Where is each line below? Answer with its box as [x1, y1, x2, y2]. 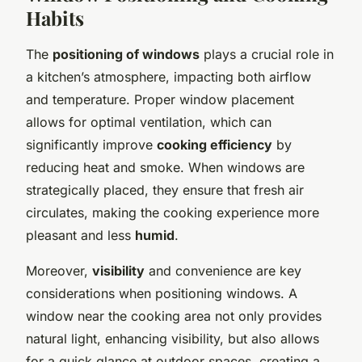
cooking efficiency [157, 136, 272, 153]
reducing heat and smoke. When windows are [26, 158, 305, 175]
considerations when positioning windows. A [26, 284, 297, 301]
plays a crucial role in [200, 45, 334, 62]
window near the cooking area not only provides [26, 307, 322, 324]
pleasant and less [26, 226, 135, 243]
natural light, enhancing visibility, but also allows [26, 330, 319, 347]
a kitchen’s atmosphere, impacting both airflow [26, 68, 311, 85]
